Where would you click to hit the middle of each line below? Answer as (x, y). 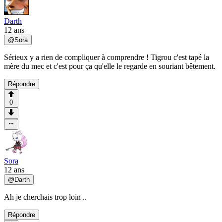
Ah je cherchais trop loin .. (45, 197)
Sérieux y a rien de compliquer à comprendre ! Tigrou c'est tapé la (107, 57)
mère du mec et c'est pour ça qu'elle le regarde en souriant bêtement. (110, 66)
